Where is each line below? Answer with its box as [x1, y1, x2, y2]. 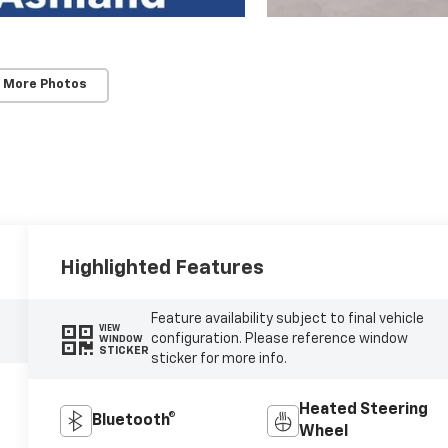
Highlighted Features [60, 258, 265, 279]
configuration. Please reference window [150, 332, 408, 347]
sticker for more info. [150, 352, 287, 367]
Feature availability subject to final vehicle [150, 312, 424, 327]
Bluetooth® [92, 413, 177, 430]
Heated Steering [298, 402, 428, 419]
